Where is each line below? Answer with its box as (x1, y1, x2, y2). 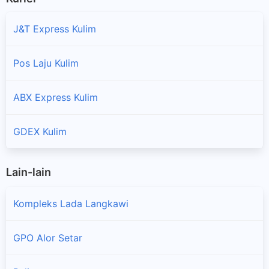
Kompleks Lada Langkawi (13, 198, 128, 210)
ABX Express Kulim (13, 91, 98, 103)
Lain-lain (6, 165, 51, 178)
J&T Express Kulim (13, 22, 96, 35)
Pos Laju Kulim (13, 56, 79, 69)
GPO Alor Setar (13, 232, 82, 244)
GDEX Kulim (13, 125, 67, 138)
